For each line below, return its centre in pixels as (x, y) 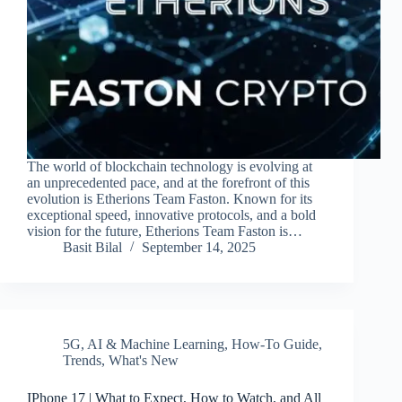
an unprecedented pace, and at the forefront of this (168, 183)
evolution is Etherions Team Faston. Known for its (170, 199)
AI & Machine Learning (156, 345)
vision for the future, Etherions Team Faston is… (165, 232)
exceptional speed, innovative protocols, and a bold (171, 215)
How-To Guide (275, 345)
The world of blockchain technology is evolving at (170, 167)
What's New (144, 361)
